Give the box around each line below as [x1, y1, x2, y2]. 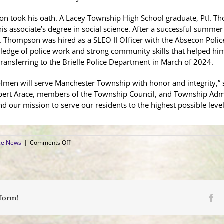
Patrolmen [70, 183, 99, 191]
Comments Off [30, 138, 70, 147]
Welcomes [70, 165, 99, 173]
